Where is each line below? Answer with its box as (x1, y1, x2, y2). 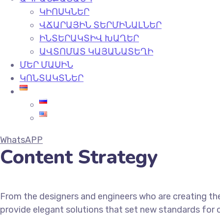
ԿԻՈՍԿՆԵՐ (39, 6, 89, 17)
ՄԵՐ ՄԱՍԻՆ (20, 59, 73, 70)
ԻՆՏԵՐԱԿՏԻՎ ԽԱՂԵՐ (39, 33, 139, 44)
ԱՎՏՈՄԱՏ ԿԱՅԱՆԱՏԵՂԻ (39, 46, 153, 57)
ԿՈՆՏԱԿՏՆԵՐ (20, 73, 83, 83)
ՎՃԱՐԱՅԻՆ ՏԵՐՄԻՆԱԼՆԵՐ (39, 20, 162, 30)
